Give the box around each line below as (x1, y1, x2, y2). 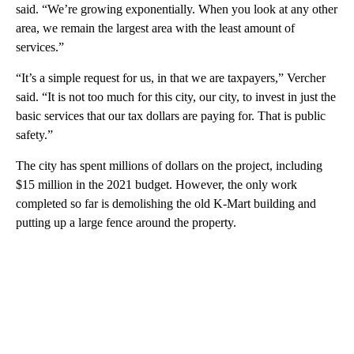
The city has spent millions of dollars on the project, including (16, 158, 322, 172)
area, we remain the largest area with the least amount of (16, 21, 295, 35)
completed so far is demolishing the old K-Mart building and (16, 196, 316, 210)
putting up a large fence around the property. (16, 215, 236, 229)
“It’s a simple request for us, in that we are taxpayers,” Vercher (16, 70, 326, 85)
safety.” (16, 127, 53, 141)
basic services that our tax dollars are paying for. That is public (16, 108, 326, 122)
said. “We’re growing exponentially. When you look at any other (16, 2, 337, 16)
